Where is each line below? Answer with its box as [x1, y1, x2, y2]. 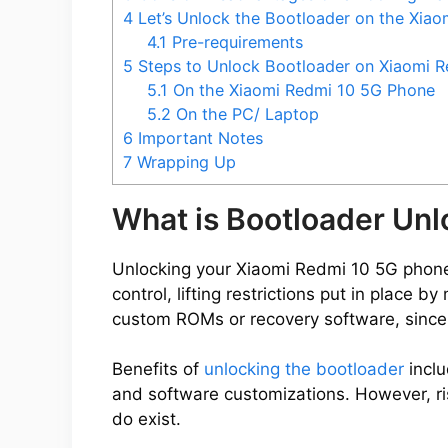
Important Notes [133, 127, 263, 148]
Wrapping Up [132, 151, 236, 172]
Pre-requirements [167, 31, 304, 52]
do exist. [112, 409, 181, 430]
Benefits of [112, 359, 204, 380]
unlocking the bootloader [204, 359, 404, 380]
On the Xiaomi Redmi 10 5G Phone [168, 79, 436, 100]
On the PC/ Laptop [171, 103, 320, 124]
